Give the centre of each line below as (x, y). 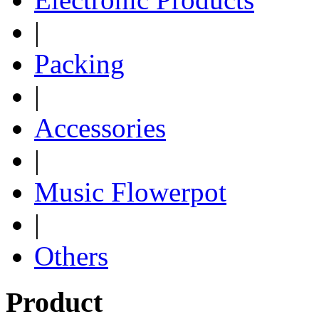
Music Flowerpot (130, 192)
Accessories (100, 128)
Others (71, 256)
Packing (79, 64)
